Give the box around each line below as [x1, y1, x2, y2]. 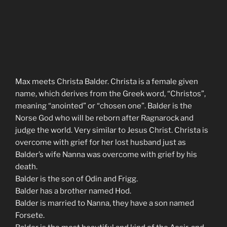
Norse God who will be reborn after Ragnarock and [15, 113, 194, 123]
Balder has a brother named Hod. [15, 186, 131, 196]
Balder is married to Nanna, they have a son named [15, 199, 194, 208]
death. [15, 162, 37, 172]
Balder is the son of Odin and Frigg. [15, 174, 138, 184]
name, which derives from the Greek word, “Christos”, [15, 89, 206, 99]
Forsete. [15, 211, 45, 220]
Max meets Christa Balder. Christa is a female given [15, 77, 198, 87]
